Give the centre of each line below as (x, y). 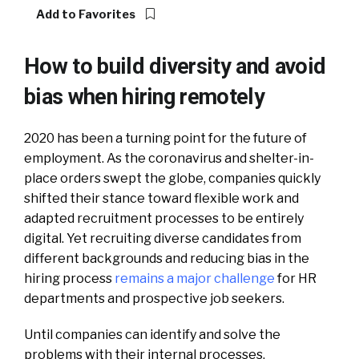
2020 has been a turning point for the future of (165, 138)
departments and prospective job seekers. (154, 298)
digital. (45, 238)
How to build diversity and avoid (175, 66)
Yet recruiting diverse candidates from (184, 238)
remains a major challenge (195, 278)
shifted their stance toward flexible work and (161, 198)
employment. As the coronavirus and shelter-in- (169, 158)
